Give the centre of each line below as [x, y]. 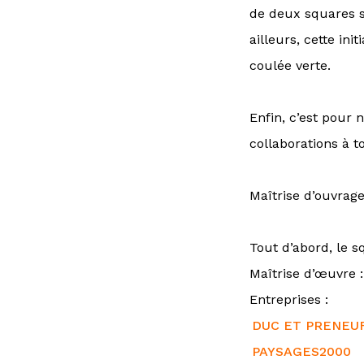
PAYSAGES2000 [302, 351]
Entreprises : [289, 299]
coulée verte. [290, 65]
